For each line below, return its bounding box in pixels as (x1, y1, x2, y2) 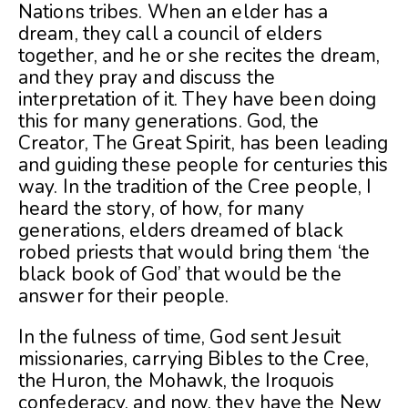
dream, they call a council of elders (18, 21, 322, 47)
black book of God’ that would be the (18, 261, 342, 288)
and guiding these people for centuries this (18, 152, 389, 178)
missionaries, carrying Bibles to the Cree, (18, 346, 370, 372)
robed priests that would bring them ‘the (18, 240, 371, 266)
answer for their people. (18, 283, 229, 310)
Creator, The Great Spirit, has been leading (18, 130, 389, 157)
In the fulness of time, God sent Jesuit (18, 324, 341, 351)
